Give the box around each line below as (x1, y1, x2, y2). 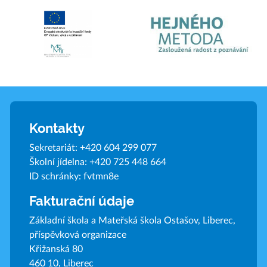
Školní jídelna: (29, 157, 89, 167)
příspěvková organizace (29, 229, 126, 240)
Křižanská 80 (29, 244, 83, 254)
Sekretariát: (29, 142, 80, 153)
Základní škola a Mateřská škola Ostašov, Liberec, (29, 215, 235, 225)
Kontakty (29, 120, 85, 136)
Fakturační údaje (29, 193, 134, 209)
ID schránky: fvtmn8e (29, 171, 119, 181)
